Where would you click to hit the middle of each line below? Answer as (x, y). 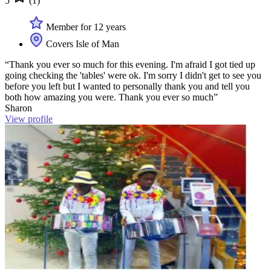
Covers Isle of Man (81, 44)
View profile (29, 119)
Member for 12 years (85, 27)
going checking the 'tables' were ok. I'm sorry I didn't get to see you (133, 75)
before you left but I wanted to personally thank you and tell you (127, 86)
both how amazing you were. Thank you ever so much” (111, 97)
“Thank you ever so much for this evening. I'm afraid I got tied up (130, 64)
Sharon (18, 108)
